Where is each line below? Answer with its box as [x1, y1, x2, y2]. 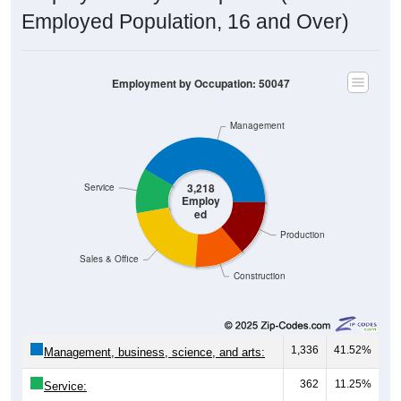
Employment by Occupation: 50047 [111, 75, 290, 91]
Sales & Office [80, 252, 140, 265]
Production [280, 228, 326, 241]
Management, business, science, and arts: [44, 345, 265, 359]
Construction [233, 269, 286, 282]
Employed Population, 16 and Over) [21, 9, 349, 33]
